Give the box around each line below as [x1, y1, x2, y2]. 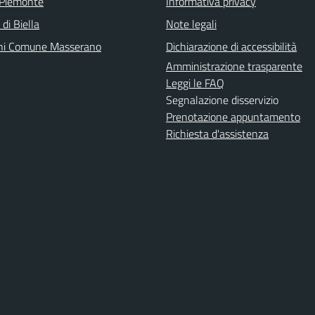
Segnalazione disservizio [166, 91, 278, 108]
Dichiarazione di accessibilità [166, 38, 297, 55]
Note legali [166, 15, 217, 32]
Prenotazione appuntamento [166, 108, 300, 125]
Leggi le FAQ [166, 75, 224, 91]
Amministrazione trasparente [166, 58, 302, 75]
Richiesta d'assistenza [166, 125, 269, 142]
